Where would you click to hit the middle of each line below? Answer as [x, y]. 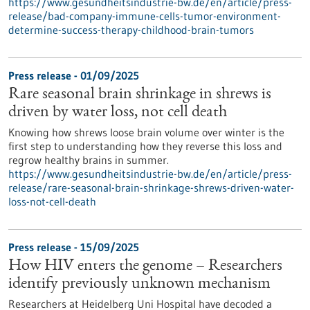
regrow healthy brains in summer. [89, 160]
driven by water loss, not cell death [118, 113]
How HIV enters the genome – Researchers [145, 266]
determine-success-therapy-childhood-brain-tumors [131, 30]
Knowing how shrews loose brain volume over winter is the [146, 132]
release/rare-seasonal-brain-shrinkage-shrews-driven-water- [151, 188]
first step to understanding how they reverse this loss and [145, 146]
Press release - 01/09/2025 [74, 75]
